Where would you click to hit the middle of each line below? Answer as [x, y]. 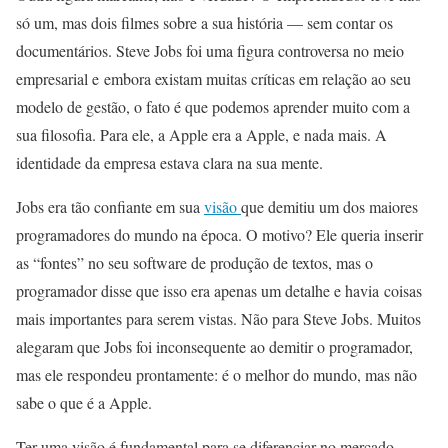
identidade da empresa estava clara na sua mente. [169, 162]
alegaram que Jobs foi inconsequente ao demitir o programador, [214, 346]
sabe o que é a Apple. [84, 402]
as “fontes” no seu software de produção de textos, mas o [194, 262]
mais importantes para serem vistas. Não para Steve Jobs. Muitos [218, 318]
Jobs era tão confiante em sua [110, 206]
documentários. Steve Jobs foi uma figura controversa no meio [210, 50]
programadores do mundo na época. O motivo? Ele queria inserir [219, 234]
